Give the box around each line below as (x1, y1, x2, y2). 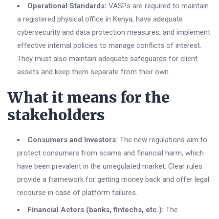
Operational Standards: (27, 1, 107, 11)
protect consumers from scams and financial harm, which (17, 149, 204, 158)
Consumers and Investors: (27, 135, 118, 145)
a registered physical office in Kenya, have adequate (17, 15, 183, 24)
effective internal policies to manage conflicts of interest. (17, 41, 201, 50)
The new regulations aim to (118, 135, 207, 145)
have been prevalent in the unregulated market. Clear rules (17, 162, 202, 171)
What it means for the (7, 88, 170, 107)
